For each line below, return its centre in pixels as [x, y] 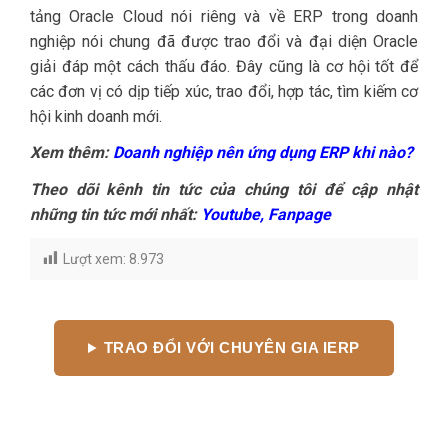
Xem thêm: [69, 153]
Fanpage [299, 214]
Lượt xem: [94, 258]
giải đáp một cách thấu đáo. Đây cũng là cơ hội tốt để [224, 67]
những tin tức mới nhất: [115, 214]
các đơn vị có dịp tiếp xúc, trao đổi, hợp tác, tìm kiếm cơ [224, 92]
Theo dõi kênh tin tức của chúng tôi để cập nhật [224, 189]
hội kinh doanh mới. [96, 117]
